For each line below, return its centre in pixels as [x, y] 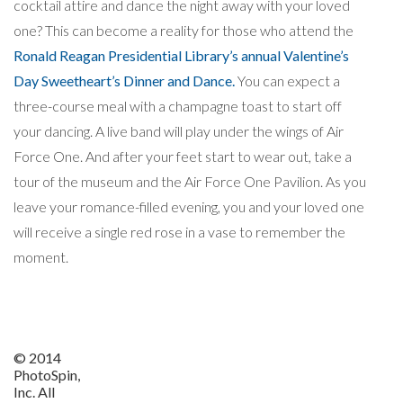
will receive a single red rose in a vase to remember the [179, 231]
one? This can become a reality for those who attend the [184, 30]
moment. [41, 256]
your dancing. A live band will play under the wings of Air [179, 130]
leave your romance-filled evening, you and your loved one [189, 206]
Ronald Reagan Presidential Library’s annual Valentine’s [181, 55]
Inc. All [34, 391]
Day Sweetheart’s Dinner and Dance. [124, 80]
